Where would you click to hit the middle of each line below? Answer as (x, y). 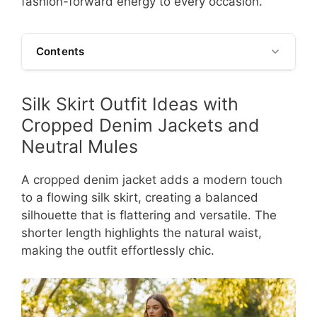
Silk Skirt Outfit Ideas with (130, 104)
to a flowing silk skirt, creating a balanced (140, 198)
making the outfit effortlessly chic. (118, 251)
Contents (60, 52)
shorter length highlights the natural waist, (142, 233)
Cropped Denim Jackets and (140, 126)
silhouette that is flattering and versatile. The (149, 215)
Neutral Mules (80, 147)
